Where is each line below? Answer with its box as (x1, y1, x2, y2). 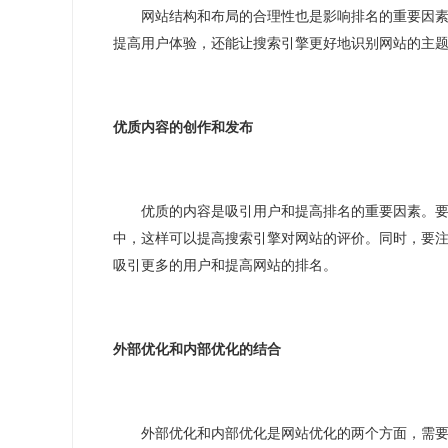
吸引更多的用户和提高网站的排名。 (113, 258, 337, 273)
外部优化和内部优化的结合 (113, 342, 281, 357)
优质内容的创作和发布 (113, 120, 253, 135)
